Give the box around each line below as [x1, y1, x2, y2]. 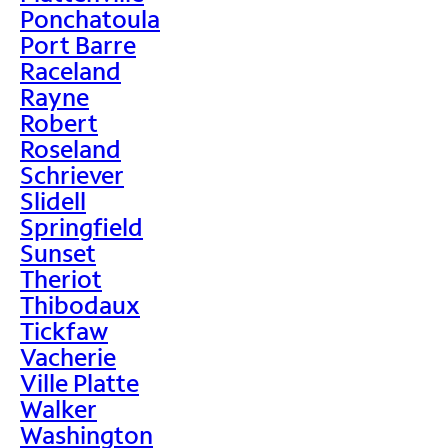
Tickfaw [20, 314, 108, 346]
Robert [20, 106, 98, 138]
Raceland [20, 54, 121, 86]
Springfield [20, 210, 143, 242]
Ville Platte [20, 366, 139, 398]
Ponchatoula [20, 2, 160, 34]
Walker [20, 392, 97, 424]
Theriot [20, 262, 102, 294]
